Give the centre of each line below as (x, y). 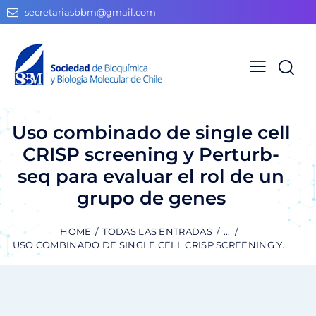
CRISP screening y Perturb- (151, 154)
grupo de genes (151, 198)
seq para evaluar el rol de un (151, 176)
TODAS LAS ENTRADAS (157, 232)
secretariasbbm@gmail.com (91, 12)
